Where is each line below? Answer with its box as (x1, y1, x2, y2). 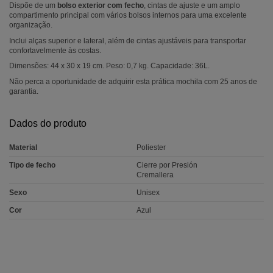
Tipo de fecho (9, 160, 55, 169)
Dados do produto (9, 118, 87, 129)
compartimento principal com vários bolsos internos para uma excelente (9, 11, 247, 20)
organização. (9, 21, 52, 30)
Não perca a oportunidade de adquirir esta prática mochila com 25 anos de (9, 77, 257, 86)
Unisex (136, 188, 160, 197)
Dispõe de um (9, 1, 57, 10)
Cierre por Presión (136, 160, 197, 169)
